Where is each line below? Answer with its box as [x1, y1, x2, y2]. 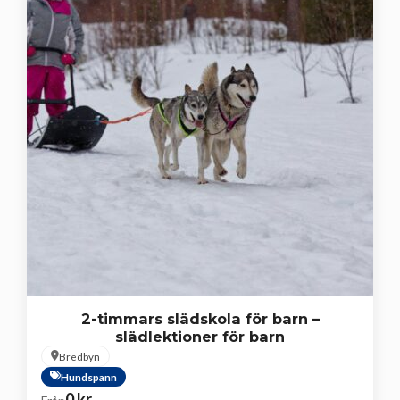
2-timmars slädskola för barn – [80, 309, 320, 328]
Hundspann [61, 370, 117, 383]
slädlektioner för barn [115, 327, 285, 346]
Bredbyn [59, 349, 100, 362]
